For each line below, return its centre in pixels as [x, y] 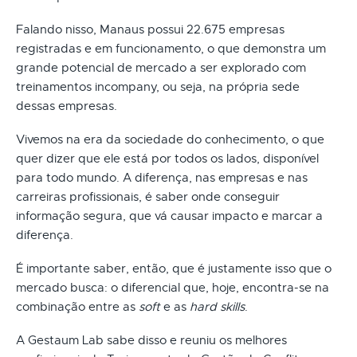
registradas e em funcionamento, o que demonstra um [171, 48]
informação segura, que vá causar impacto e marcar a [169, 216]
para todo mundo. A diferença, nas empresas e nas [162, 177]
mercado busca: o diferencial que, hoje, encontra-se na [173, 287]
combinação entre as [77, 306]
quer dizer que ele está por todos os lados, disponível [167, 158]
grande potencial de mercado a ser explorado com [161, 67]
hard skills [217, 306]
